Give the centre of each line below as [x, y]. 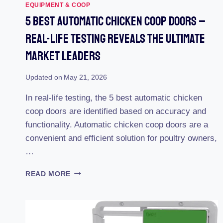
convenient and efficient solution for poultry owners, [121, 138]
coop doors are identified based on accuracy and [116, 111]
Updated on [44, 77]
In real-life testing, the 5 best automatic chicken [114, 98]
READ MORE [48, 174]
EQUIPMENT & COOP [58, 5]
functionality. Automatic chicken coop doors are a [117, 124]
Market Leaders [63, 56]
